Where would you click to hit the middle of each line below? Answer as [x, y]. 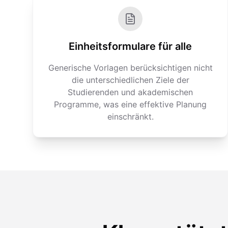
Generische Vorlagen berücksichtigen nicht [130, 68]
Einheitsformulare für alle [130, 46]
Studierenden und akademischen [130, 92]
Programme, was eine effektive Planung [130, 104]
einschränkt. [130, 117]
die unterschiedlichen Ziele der [130, 80]
